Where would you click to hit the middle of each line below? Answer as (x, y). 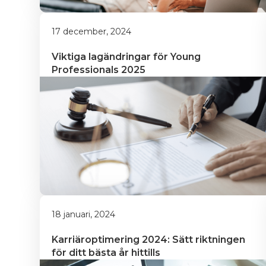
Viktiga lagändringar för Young (127, 57)
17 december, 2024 (91, 31)
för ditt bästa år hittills (106, 253)
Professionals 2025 (99, 70)
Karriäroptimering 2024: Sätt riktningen (150, 240)
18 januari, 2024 (83, 214)
